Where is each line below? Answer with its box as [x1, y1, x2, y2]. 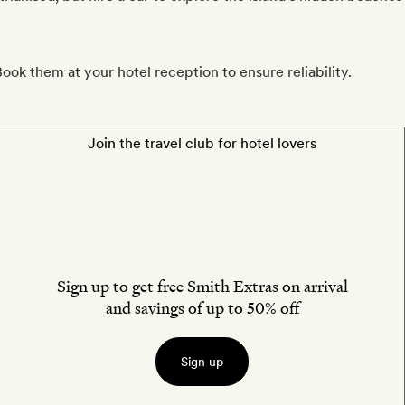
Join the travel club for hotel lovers [88, 135, 316, 152]
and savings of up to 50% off [105, 297, 299, 319]
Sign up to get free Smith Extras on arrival [56, 276, 348, 297]
